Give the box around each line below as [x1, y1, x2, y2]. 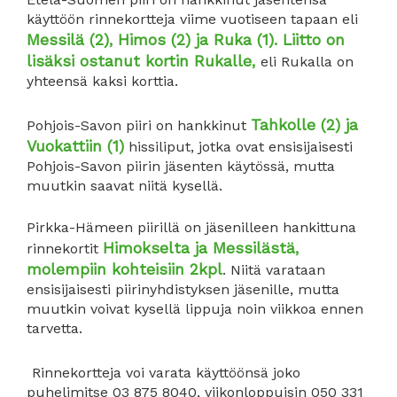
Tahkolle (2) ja [251, 115, 358, 134]
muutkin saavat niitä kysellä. [27, 176, 222, 194]
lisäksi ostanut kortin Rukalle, [27, 51, 261, 70]
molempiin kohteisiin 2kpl [27, 261, 222, 279]
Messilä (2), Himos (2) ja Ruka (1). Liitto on [27, 30, 345, 49]
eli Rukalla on [261, 52, 354, 70]
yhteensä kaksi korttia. [27, 72, 178, 90]
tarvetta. [27, 320, 82, 338]
